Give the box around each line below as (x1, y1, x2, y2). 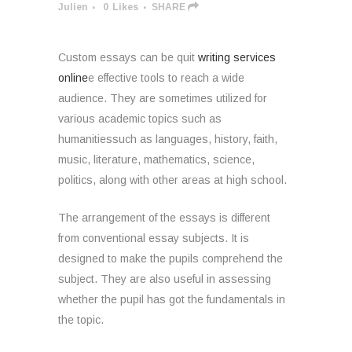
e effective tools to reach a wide (88, 71, 244, 84)
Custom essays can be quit (58, 51, 198, 64)
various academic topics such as (58, 112, 222, 125)
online (58, 71, 88, 84)
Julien (58, 2, 87, 13)
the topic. (58, 313, 104, 326)
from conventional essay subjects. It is (58, 232, 249, 244)
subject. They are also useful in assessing (58, 273, 271, 285)
